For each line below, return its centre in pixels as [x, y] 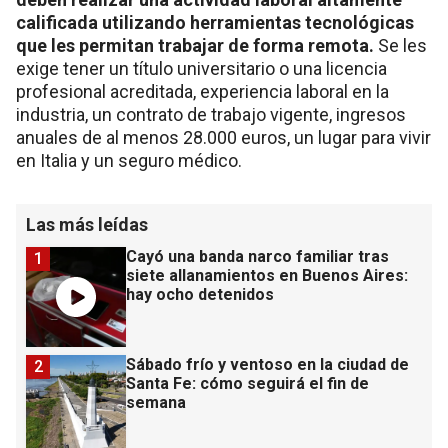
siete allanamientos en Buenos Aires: [267, 276]
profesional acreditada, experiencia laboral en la [202, 92]
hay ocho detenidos [200, 295]
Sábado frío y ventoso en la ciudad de [267, 365]
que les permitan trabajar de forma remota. [197, 46]
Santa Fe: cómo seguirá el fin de [247, 384]
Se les [402, 46]
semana [156, 403]
